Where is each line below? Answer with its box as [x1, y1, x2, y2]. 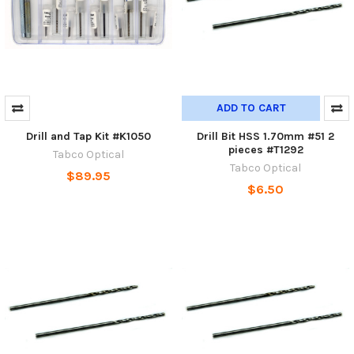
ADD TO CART [216, 100, 286, 115]
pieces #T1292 [228, 142, 303, 156]
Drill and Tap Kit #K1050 [26, 129, 151, 143]
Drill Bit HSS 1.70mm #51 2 [197, 129, 334, 143]
